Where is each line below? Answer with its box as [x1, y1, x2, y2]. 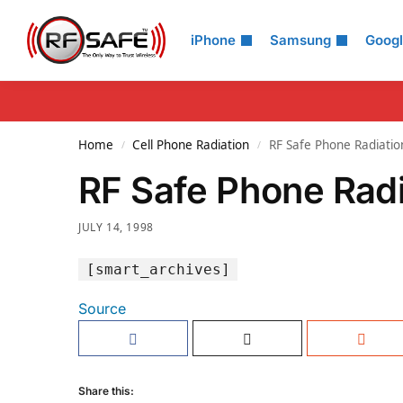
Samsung [270, 31, 331, 49]
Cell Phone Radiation [132, 137, 250, 153]
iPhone [191, 31, 236, 49]
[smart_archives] [85, 260, 230, 278]
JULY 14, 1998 [78, 219, 154, 235]
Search [25, 13, 92, 40]
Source [78, 300, 126, 318]
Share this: [78, 384, 134, 399]
